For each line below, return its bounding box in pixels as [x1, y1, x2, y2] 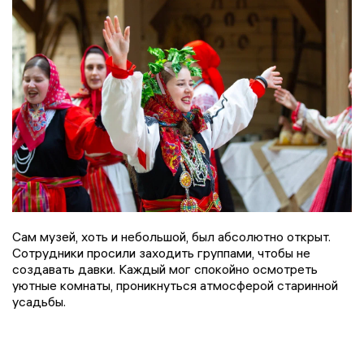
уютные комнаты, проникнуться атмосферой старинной [12, 276, 338, 293]
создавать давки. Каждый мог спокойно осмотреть [12, 260, 318, 277]
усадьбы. [12, 292, 66, 310]
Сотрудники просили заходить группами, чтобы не [12, 244, 310, 261]
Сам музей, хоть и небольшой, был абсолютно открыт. [12, 227, 331, 245]
